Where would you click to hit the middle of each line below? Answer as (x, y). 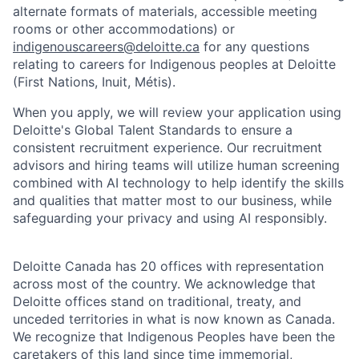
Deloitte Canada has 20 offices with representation (168, 266)
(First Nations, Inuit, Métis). (94, 82)
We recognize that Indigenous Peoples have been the (174, 337)
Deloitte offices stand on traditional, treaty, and (157, 302)
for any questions (254, 47)
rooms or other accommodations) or (124, 29)
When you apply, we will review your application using (177, 113)
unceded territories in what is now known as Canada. (174, 319)
